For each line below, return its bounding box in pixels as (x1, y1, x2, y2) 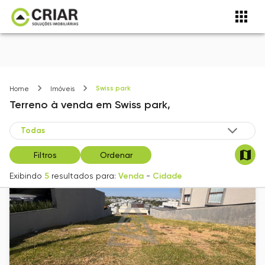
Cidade (153, 171, 182, 182)
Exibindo (9, 171, 42, 181)
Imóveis (50, 85, 75, 93)
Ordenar (99, 150, 132, 160)
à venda (51, 98, 93, 112)
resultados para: (51, 171, 116, 181)
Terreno (9, 98, 48, 112)
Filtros (33, 150, 57, 160)
